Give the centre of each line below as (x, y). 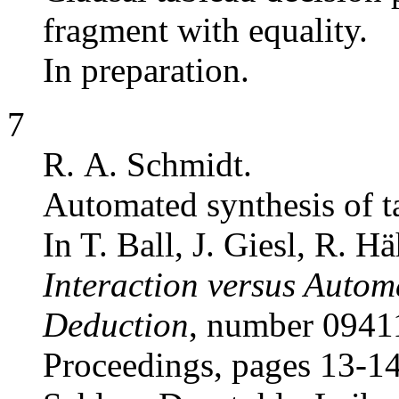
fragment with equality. (205, 30)
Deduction (116, 325)
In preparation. (146, 70)
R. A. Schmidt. (147, 165)
